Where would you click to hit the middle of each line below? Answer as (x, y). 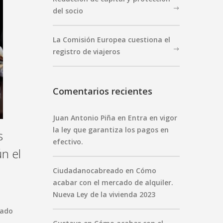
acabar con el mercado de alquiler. (113, 182)
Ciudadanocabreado (88, 170)
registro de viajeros (86, 51)
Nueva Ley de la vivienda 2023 (104, 194)
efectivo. (68, 141)
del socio (68, 10)
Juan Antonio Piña (84, 117)
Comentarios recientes (103, 91)
